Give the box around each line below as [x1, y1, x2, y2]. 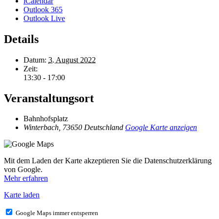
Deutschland [84, 123, 123, 132]
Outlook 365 [23, 5, 63, 14]
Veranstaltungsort [4, 91, 94, 105]
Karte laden [4, 191, 40, 199]
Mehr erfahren [4, 174, 48, 183]
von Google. [4, 165, 43, 174]
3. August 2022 [48, 55, 96, 64]
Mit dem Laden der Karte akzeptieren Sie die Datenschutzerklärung [4, 156, 212, 165]
